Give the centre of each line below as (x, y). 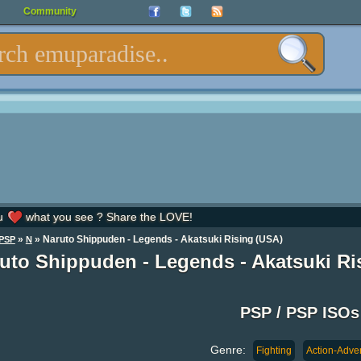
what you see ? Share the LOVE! (107, 217)
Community (50, 11)
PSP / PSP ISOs (299, 313)
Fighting (274, 350)
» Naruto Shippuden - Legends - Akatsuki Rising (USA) (157, 239)
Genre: (229, 349)
